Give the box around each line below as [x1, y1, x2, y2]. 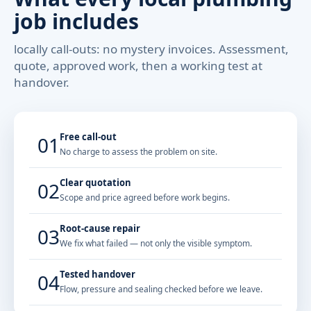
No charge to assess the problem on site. [60, 146, 217, 158]
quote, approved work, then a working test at [14, 58, 262, 74]
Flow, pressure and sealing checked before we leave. [60, 283, 262, 295]
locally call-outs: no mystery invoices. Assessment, [14, 41, 289, 57]
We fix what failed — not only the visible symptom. [60, 237, 252, 249]
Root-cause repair [60, 222, 140, 235]
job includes [14, 7, 139, 35]
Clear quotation [60, 176, 131, 189]
